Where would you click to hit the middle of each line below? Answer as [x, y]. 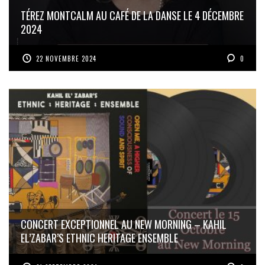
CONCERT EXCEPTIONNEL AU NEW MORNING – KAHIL [124, 224]
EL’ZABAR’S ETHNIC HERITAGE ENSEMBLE [99, 237]
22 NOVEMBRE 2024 [67, 59]
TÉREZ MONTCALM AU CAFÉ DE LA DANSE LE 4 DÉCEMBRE [132, 16]
